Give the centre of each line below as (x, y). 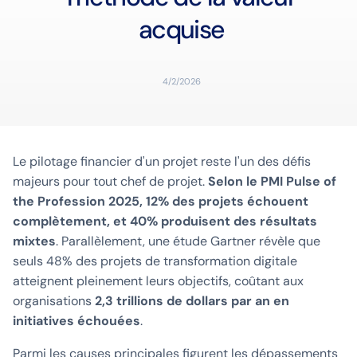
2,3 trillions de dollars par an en (192, 301)
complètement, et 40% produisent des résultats (165, 222)
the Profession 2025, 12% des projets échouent (161, 202)
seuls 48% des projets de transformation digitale (155, 261)
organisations (54, 301)
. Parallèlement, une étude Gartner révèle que (188, 241)
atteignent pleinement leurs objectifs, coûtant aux (158, 281)
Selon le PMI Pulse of (272, 182)
